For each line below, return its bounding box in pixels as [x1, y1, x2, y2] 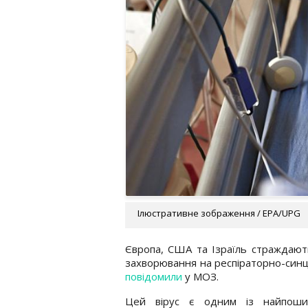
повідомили [125, 269, 182, 283]
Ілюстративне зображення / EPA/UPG [137, 206, 300, 219]
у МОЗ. [182, 269, 219, 283]
